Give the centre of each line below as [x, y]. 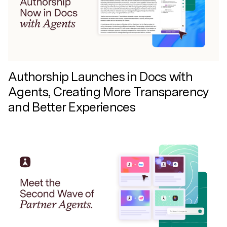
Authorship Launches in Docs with [101, 76]
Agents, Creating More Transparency [108, 91]
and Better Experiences [72, 107]
